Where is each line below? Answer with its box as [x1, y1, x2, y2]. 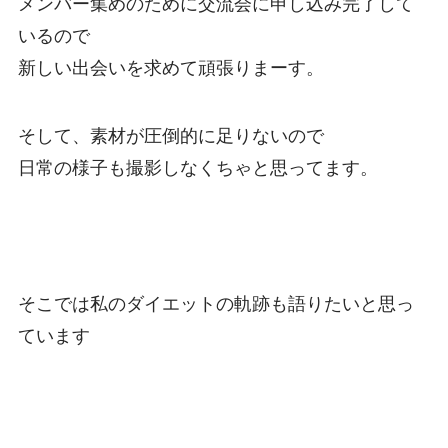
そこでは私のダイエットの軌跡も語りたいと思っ [17, 293, 414, 314]
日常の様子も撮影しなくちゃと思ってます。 [17, 158, 378, 179]
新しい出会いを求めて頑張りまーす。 [17, 58, 324, 79]
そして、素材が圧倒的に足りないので [17, 126, 324, 147]
